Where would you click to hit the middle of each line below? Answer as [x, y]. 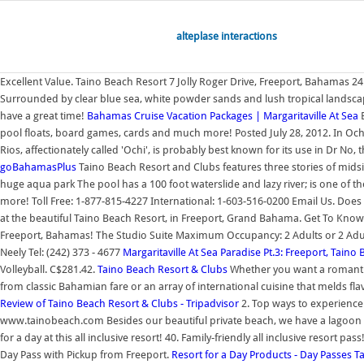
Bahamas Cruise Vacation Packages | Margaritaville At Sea [223, 116]
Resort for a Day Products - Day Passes [262, 355]
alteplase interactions [227, 36]
